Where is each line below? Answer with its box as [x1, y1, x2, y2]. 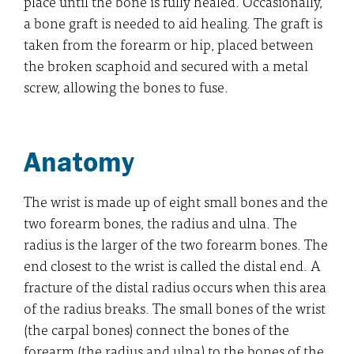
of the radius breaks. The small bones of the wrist [24, 296, 326, 319]
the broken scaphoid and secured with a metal [24, 53, 308, 77]
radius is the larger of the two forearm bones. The [24, 232, 328, 255]
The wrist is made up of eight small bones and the [24, 189, 328, 213]
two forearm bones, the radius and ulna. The [24, 210, 297, 234]
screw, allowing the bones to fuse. [24, 74, 228, 98]
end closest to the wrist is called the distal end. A [24, 253, 321, 277]
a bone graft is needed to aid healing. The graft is [24, 10, 322, 34]
